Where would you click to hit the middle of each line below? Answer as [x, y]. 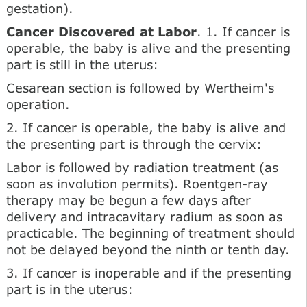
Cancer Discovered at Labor [101, 31]
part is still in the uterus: [82, 64]
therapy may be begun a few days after [128, 200]
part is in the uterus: [70, 289]
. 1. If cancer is [243, 31]
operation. [38, 104]
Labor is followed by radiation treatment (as [142, 167]
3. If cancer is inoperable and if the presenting [149, 272]
